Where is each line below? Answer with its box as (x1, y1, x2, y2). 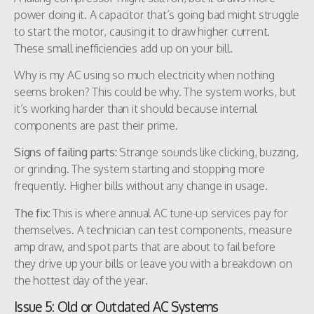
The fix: (14, 205, 53, 220)
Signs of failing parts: (14, 145, 117, 160)
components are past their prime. (14, 118, 178, 133)
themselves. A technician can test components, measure (14, 222, 292, 237)
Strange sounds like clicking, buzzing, (116, 145, 299, 160)
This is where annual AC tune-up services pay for (53, 205, 288, 220)
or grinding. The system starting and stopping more (14, 162, 265, 177)
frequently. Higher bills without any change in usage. (14, 179, 268, 193)
